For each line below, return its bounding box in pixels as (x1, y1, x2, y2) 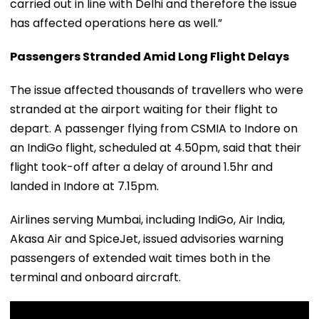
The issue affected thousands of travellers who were (10, 81, 303, 98)
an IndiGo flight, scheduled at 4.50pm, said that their (10, 139, 301, 156)
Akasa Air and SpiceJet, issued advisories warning (10, 230, 283, 247)
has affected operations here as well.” (10, 14, 222, 31)
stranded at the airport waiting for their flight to (10, 100, 278, 117)
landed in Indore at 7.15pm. (10, 177, 159, 194)
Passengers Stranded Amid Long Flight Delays (10, 48, 289, 65)
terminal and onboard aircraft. (10, 268, 181, 286)
